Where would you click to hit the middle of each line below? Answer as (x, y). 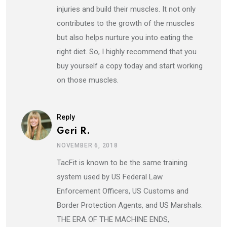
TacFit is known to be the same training (122, 162)
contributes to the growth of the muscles (126, 23)
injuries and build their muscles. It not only (126, 9)
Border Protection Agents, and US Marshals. (130, 205)
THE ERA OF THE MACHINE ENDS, (113, 219)
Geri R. (74, 131)
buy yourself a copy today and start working (130, 66)
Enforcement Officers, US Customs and (123, 191)
